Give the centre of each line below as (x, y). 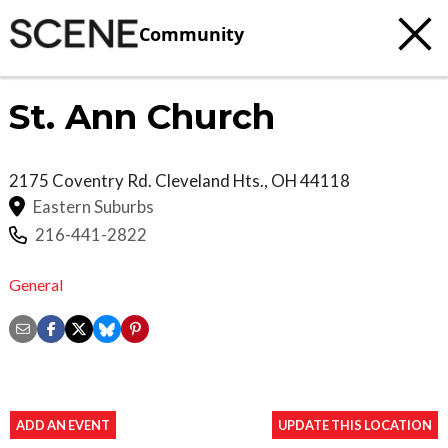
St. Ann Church (142, 117)
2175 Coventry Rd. (82, 180)
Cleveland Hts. (209, 180)
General (36, 284)
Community (191, 33)
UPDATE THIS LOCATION (355, 424)
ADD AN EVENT (63, 424)
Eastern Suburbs (93, 206)
